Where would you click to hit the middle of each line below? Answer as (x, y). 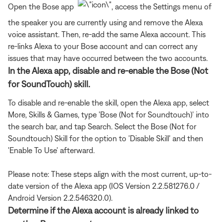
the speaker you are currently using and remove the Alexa (105, 22)
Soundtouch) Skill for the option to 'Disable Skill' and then (106, 138)
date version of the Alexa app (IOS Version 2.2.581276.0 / (104, 186)
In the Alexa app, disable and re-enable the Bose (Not (108, 70)
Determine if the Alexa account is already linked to (103, 210)
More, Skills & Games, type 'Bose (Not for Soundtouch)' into (109, 114)
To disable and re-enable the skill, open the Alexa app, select (109, 102)
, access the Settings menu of (162, 6)
